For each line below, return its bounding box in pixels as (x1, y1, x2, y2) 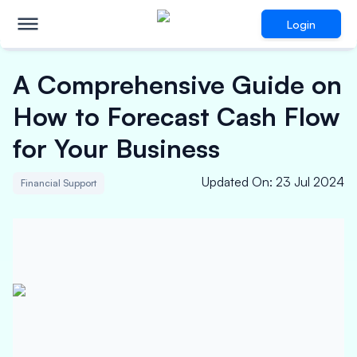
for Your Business (13, 132, 220, 164)
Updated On (202, 174, 269, 190)
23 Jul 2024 (276, 174, 344, 190)
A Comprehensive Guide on (13, 69, 342, 100)
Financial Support (21, 177, 96, 189)
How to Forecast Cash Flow (13, 100, 340, 132)
